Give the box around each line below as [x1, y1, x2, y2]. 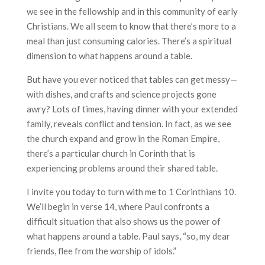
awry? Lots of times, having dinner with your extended [26, 104, 238, 114]
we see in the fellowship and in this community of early [26, 6, 238, 17]
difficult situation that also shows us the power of [26, 216, 221, 227]
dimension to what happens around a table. [26, 50, 192, 61]
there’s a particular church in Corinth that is [26, 148, 195, 159]
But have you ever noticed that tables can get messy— [26, 74, 237, 85]
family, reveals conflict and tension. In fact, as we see [26, 118, 231, 129]
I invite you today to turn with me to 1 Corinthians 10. [26, 186, 236, 197]
